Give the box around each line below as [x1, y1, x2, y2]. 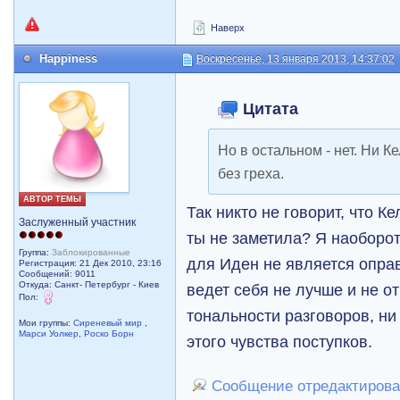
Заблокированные [52, 247, 131, 257]
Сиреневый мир [73, 318, 146, 328]
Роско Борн [84, 329, 135, 338]
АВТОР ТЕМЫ [23, 195, 82, 204]
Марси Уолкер [19, 329, 79, 338]
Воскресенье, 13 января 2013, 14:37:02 [196, 53, 396, 65]
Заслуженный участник [19, 216, 137, 229]
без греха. [218, 165, 285, 181]
